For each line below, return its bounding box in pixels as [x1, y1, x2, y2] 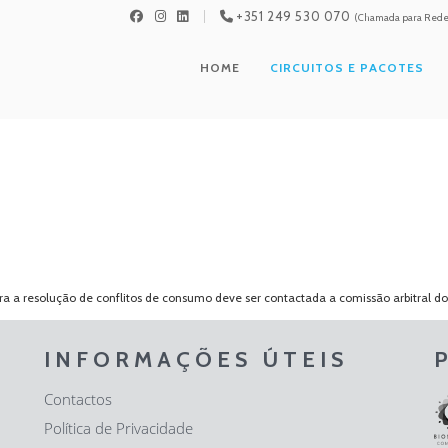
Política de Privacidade [44, 418, 193, 438]
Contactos [44, 389, 112, 409]
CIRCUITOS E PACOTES [270, 60, 424, 75]
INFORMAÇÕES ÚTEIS [44, 346, 348, 373]
